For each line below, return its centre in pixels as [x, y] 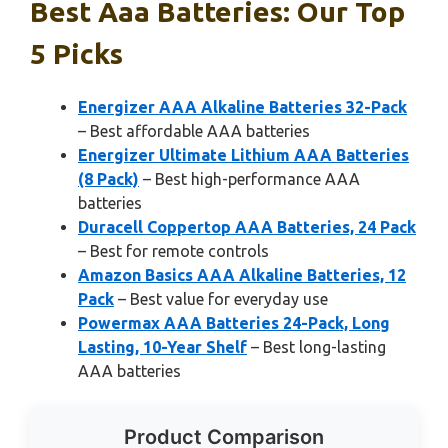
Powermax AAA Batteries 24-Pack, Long [234, 322]
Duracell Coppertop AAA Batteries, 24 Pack [247, 226]
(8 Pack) [108, 178]
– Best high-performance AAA [249, 178]
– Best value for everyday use [221, 298]
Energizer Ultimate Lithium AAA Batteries [243, 154]
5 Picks [76, 53]
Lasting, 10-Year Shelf [162, 346]
